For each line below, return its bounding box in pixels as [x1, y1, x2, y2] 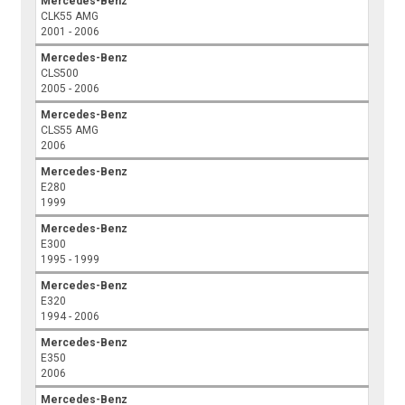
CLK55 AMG [41, 10, 99, 24]
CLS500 [41, 67, 80, 80]
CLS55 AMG [41, 124, 99, 137]
